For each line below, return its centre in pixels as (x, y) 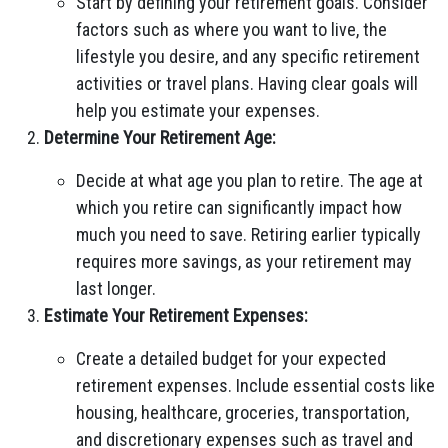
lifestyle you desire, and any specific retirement (248, 56)
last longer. (116, 288)
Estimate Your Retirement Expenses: (176, 315)
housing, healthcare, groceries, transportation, (242, 412)
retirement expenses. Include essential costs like (255, 385)
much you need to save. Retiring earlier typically (248, 234)
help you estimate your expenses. (198, 110)
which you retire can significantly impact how (239, 207)
